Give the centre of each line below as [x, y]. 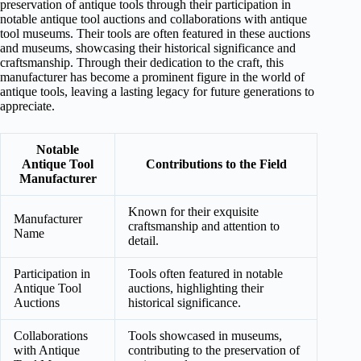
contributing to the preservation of [214, 351]
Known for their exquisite [193, 212]
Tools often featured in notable [205, 274]
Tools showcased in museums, [205, 336]
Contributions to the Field [216, 164]
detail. [143, 241]
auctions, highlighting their [196, 288]
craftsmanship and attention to [204, 226]
